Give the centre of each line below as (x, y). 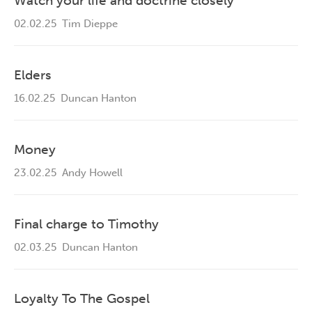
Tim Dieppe (87, 24)
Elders (33, 75)
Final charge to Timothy (86, 224)
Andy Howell (89, 173)
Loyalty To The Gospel (82, 299)
